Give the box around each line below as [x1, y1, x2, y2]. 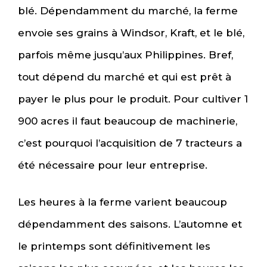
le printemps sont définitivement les [18, 240, 210, 253]
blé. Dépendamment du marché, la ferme [18, 4, 238, 17]
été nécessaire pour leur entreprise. [18, 159, 207, 171]
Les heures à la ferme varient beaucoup [18, 196, 227, 209]
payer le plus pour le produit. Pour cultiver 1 [18, 92, 248, 105]
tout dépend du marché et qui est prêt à [18, 70, 231, 83]
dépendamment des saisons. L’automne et [18, 218, 242, 231]
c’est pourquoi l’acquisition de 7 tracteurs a [18, 136, 242, 149]
